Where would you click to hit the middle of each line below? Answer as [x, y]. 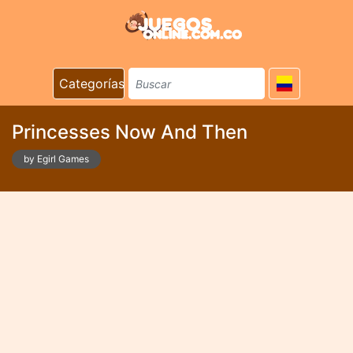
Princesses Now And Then [130, 132]
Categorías [92, 84]
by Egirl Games [56, 159]
